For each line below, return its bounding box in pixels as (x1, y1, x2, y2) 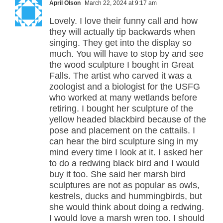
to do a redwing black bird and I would (49, 158, 200, 169)
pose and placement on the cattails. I (49, 125, 195, 136)
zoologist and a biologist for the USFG (49, 82, 200, 92)
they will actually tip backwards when (49, 27, 195, 37)
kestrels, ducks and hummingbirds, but (49, 191, 202, 202)
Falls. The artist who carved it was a (49, 71, 192, 81)
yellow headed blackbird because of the (49, 114, 206, 125)
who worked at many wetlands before (49, 93, 197, 103)
